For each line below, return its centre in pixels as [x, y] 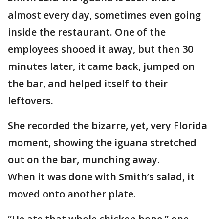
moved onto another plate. [72, 194]
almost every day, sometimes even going [104, 15]
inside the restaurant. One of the [87, 32]
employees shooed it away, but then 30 [100, 49]
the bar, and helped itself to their [88, 83]
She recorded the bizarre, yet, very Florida [108, 125]
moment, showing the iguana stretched [102, 142]
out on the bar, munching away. [84, 160]
